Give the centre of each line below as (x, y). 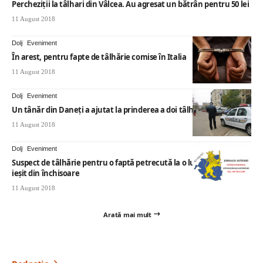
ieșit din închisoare (46, 173)
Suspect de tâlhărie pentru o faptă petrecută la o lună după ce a (126, 162)
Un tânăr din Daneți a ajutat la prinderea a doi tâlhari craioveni (125, 109)
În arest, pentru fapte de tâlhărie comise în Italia (99, 57)
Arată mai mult (127, 214)
